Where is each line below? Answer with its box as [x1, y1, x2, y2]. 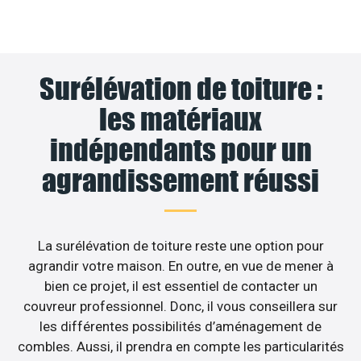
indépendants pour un [49, 131, 312, 168]
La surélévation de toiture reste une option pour [37, 237, 324, 254]
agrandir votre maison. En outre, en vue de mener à [27, 257, 334, 274]
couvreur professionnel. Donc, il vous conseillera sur [23, 297, 338, 314]
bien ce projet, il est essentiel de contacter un [44, 277, 317, 294]
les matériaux [99, 101, 262, 137]
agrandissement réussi [42, 162, 319, 198]
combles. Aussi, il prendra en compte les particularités [17, 338, 344, 355]
